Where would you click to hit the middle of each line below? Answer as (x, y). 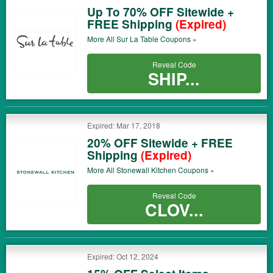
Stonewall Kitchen (146, 170)
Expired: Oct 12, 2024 (123, 256)
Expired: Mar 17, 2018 (124, 125)
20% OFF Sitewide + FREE (160, 143)
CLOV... (174, 210)
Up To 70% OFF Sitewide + (161, 12)
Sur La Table (137, 39)
